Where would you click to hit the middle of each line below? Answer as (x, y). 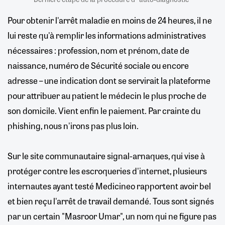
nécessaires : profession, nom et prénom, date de (98, 50)
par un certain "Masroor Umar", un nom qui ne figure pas (112, 216)
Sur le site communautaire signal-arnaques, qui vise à (106, 155)
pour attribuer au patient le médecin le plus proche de (107, 95)
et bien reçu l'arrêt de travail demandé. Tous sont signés (111, 201)
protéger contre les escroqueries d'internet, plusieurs (107, 171)
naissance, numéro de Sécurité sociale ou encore (98, 65)
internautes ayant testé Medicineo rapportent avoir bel (109, 186)
